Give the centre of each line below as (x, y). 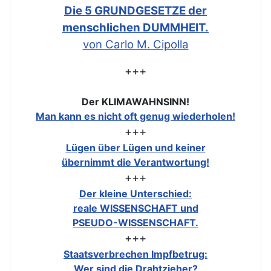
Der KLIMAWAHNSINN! (135, 102)
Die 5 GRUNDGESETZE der (135, 11)
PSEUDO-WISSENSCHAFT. (135, 223)
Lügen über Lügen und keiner (135, 148)
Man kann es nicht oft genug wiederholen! (135, 116)
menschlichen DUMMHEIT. (135, 28)
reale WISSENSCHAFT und (135, 208)
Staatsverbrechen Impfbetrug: (135, 254)
